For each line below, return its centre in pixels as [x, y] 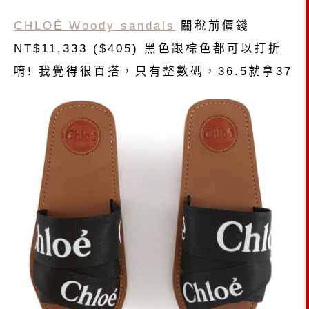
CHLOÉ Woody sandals [94, 26]
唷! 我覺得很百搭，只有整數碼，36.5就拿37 [153, 71]
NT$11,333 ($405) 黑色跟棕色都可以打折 [148, 49]
